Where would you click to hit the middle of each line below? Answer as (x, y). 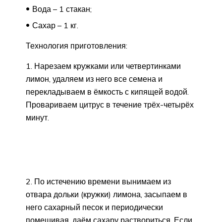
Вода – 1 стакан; (62, 9)
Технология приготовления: (77, 45)
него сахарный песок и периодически (94, 207)
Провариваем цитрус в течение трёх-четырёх (110, 104)
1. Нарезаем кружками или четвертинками (103, 66)
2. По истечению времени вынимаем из (98, 181)
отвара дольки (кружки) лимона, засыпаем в (107, 194)
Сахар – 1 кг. (55, 25)
